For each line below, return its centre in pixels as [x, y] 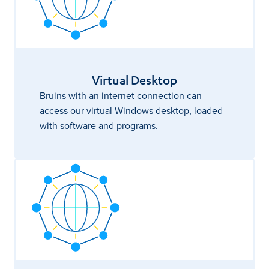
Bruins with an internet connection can [121, 95]
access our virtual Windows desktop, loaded [131, 110]
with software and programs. [99, 125]
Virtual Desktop [134, 80]
